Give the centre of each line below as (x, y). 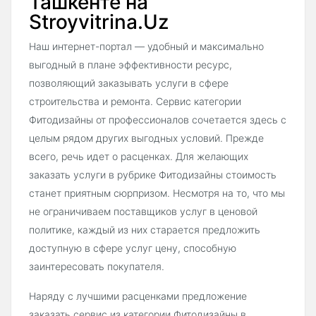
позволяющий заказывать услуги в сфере (129, 83)
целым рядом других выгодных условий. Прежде (146, 138)
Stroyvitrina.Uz (99, 22)
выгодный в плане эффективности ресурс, (130, 64)
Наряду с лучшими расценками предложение (138, 296)
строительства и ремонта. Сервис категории (135, 101)
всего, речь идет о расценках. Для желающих (139, 156)
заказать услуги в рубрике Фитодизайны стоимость (153, 174)
